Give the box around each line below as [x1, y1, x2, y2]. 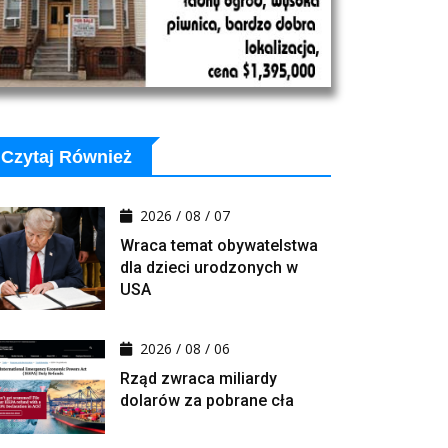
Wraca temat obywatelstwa [120, 236, 318, 256]
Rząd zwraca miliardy [120, 369, 277, 389]
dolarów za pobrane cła [120, 391, 294, 411]
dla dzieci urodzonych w [120, 258, 298, 278]
